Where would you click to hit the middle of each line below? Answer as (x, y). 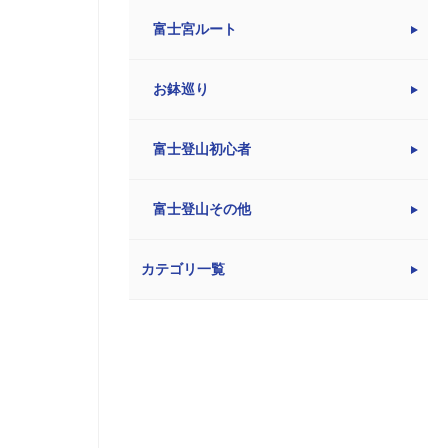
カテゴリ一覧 (183, 269)
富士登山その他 (202, 209)
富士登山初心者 (202, 149)
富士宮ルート (195, 29)
